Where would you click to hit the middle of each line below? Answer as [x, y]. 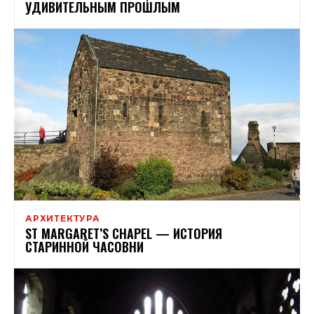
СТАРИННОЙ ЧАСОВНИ [84, 246]
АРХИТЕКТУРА [63, 218]
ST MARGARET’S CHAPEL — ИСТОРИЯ [124, 233]
